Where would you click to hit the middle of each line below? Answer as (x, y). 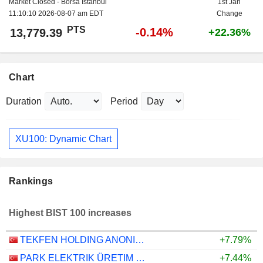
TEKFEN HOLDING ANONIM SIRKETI (140, 240)
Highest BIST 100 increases (70, 213)
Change (229, 14)
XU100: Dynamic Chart (63, 139)
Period (124, 101)
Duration (24, 101)
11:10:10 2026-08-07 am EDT (56, 14)
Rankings (31, 181)
